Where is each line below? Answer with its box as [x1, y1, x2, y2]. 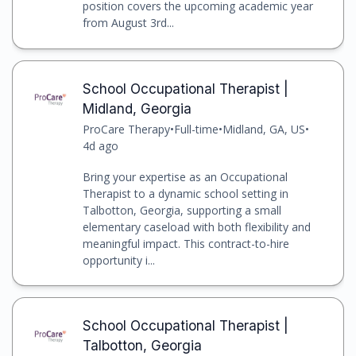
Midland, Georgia [82, 99, 192, 117]
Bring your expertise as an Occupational [82, 168, 288, 184]
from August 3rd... [82, 15, 174, 31]
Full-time [173, 121, 219, 137]
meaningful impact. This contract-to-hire [82, 235, 289, 251]
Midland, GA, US [222, 121, 305, 137]
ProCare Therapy [82, 121, 170, 137]
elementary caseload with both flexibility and [82, 219, 311, 234]
